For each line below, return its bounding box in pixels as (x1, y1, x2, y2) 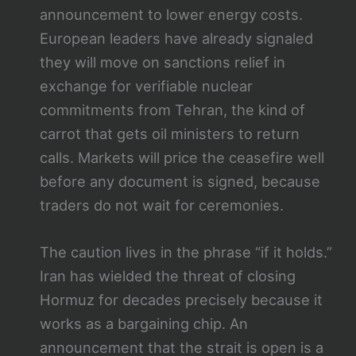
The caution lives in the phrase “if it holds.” (39, 243, 332, 261)
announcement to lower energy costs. (39, 6, 303, 24)
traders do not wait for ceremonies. (39, 196, 284, 215)
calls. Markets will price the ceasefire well (39, 149, 324, 167)
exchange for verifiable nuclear (39, 77, 253, 95)
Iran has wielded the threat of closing (39, 267, 296, 285)
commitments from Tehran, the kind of (39, 101, 305, 119)
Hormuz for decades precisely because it (39, 291, 323, 309)
